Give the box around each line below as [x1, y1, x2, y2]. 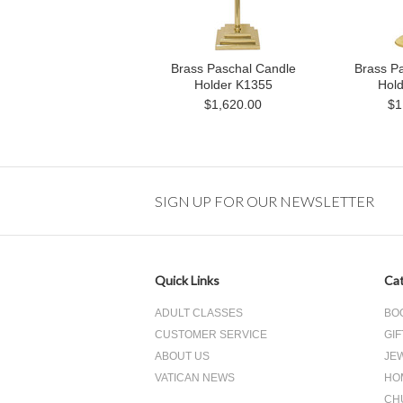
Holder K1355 [193, 77, 273, 92]
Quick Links [155, 273, 219, 288]
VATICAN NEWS [155, 372, 235, 384]
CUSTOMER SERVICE [155, 328, 267, 341]
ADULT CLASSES [155, 307, 243, 319]
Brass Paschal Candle [170, 61, 296, 76]
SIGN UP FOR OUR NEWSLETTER [155, 193, 374, 210]
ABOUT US [155, 350, 210, 363]
